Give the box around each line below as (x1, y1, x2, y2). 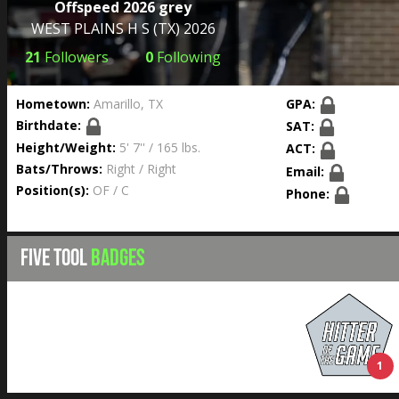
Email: (286, 162, 325, 180)
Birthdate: (16, 116, 81, 134)
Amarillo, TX (90, 94, 163, 112)
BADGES (91, 242, 145, 273)
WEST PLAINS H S (30, 18, 150, 38)
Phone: (286, 184, 330, 202)
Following (153, 46, 221, 67)
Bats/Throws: (16, 160, 102, 178)
